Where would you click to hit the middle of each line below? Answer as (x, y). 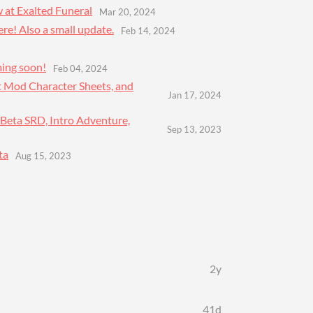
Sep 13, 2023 (194, 129)
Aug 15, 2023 (43, 155)
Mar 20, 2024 (128, 12)
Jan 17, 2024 (195, 95)
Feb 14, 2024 (148, 30)
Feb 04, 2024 (80, 68)
